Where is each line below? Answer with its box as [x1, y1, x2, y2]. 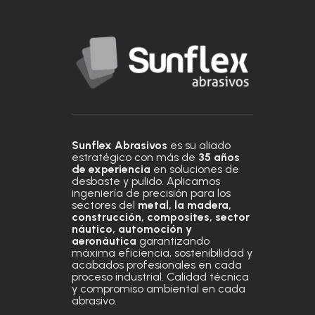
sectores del [72, 198, 138, 212]
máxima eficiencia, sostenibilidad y [72, 246, 252, 259]
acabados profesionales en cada [72, 258, 242, 271]
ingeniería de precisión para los [72, 186, 231, 200]
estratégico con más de [72, 150, 198, 164]
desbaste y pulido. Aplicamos [72, 174, 220, 188]
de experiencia [72, 162, 150, 176]
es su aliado [167, 139, 231, 152]
